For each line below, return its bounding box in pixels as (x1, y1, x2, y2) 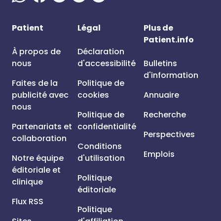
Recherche (143, 109, 186, 120)
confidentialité (77, 121, 137, 132)
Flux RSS (12, 196, 43, 207)
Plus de (143, 22, 173, 34)
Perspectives (143, 129, 195, 140)
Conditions (77, 141, 122, 152)
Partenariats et (12, 121, 72, 132)
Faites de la (12, 77, 58, 89)
